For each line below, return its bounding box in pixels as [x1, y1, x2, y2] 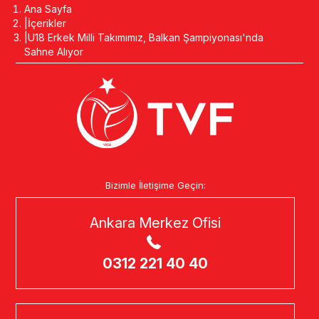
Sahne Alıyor [24, 46, 84, 58]
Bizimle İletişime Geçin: [105, 179, 206, 191]
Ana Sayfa [24, 3, 73, 15]
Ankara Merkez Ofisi [90, 214, 221, 231]
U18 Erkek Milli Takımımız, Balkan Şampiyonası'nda [28, 31, 264, 43]
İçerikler [28, 17, 67, 29]
